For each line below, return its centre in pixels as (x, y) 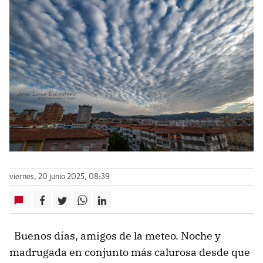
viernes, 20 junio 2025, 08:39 (60, 177)
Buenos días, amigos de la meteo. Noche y (115, 236)
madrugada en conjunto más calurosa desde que (130, 252)
